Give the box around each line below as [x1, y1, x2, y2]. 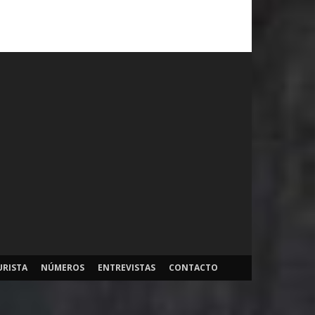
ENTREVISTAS [98, 262, 155, 274]
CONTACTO [169, 262, 218, 274]
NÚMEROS [41, 262, 84, 274]
